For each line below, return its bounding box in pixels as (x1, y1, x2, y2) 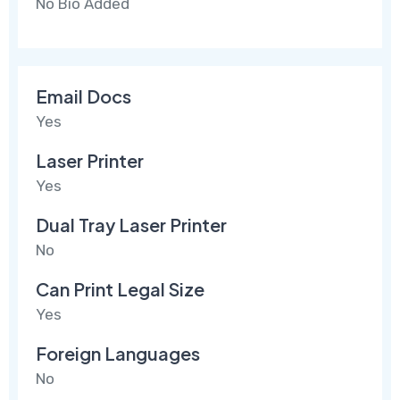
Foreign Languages (36, 342, 201, 365)
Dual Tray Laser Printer (36, 213, 228, 237)
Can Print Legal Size (36, 278, 205, 301)
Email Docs (36, 85, 132, 108)
